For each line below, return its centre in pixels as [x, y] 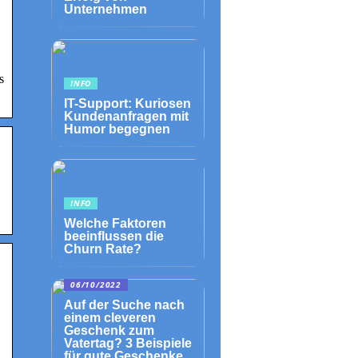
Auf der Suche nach [124, 305]
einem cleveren [110, 318]
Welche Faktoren [115, 223]
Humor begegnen [117, 129]
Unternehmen [105, 9]
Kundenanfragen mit [126, 116]
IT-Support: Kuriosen [127, 103]
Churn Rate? [103, 249]
